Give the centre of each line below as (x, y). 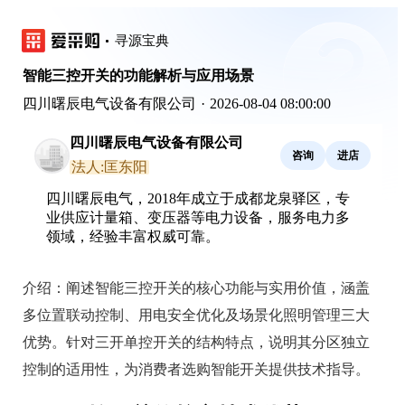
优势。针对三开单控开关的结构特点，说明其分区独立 (196, 342)
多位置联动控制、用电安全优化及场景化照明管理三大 (196, 315)
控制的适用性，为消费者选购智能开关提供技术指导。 (196, 369)
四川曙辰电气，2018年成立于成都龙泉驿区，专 (198, 198)
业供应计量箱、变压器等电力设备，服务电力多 (198, 217)
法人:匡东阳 (109, 167)
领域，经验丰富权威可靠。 (133, 236)
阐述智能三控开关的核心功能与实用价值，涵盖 (218, 288)
